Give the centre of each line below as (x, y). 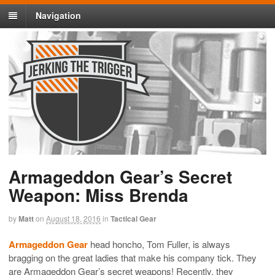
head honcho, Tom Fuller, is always (159, 244)
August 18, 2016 (73, 219)
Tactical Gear (134, 219)
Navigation (58, 16)
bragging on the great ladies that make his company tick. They (133, 257)
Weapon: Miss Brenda (99, 195)
